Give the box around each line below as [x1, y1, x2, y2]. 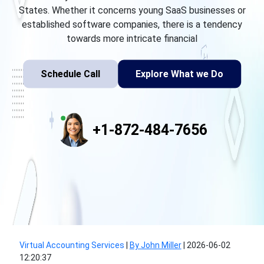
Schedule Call [41, 68, 100, 80]
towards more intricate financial [67, 32, 197, 44]
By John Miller [129, 240, 181, 250]
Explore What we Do [136, 68, 223, 80]
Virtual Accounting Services [19, 240, 124, 250]
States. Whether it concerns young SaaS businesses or [18, 4, 246, 16]
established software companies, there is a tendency [22, 18, 242, 30]
